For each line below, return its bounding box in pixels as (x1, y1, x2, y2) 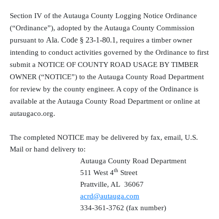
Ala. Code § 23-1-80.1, (46, 35, 120, 44)
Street (118, 168, 137, 176)
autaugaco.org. (10, 109, 55, 117)
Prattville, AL (80, 180, 120, 188)
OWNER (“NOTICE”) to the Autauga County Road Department (10, 72, 204, 81)
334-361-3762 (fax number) (80, 203, 166, 212)
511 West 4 (80, 168, 114, 176)
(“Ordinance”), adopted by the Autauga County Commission (10, 23, 195, 32)
